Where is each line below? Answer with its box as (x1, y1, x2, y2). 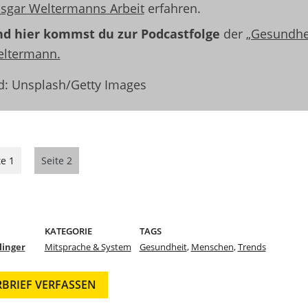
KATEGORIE (44, 225, 92, 238)
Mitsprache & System (44, 241, 131, 254)
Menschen (190, 241, 234, 254)
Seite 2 (41, 154, 72, 168)
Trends (237, 241, 266, 254)
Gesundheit (139, 241, 187, 254)
